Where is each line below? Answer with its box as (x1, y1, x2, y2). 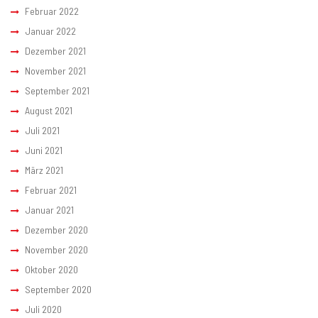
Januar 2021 (25, 204, 74, 216)
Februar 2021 (25, 184, 77, 197)
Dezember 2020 (25, 224, 88, 236)
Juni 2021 (25, 144, 62, 157)
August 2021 (25, 104, 72, 117)
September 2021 (25, 84, 89, 97)
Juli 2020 (25, 303, 62, 316)
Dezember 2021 (25, 45, 86, 57)
